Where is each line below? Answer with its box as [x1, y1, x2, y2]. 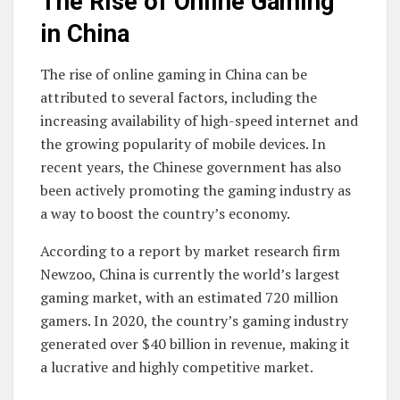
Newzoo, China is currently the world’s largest [40, 263, 340, 284]
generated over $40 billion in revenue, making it [40, 333, 350, 354]
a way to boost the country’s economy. [40, 203, 290, 223]
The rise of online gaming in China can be [40, 63, 307, 84]
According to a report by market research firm [40, 240, 340, 261]
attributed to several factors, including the [40, 87, 317, 107]
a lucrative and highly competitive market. [40, 356, 313, 377]
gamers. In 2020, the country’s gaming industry [40, 310, 348, 330]
